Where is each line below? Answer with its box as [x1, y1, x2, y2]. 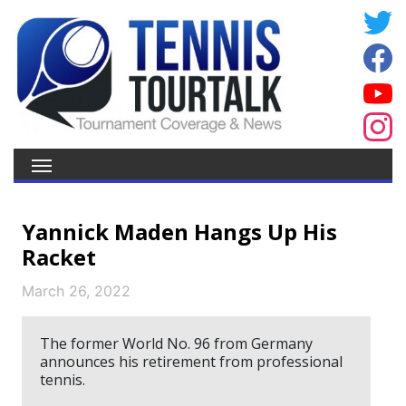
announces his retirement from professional [40, 352, 343, 372]
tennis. [40, 370, 85, 390]
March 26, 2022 [22, 282, 130, 300]
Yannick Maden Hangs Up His [22, 217, 337, 246]
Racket [22, 242, 96, 272]
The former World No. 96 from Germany [40, 333, 313, 353]
